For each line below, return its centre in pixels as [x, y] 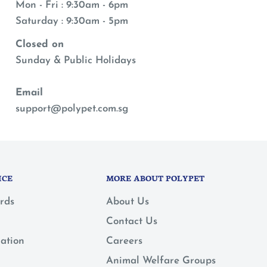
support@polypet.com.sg [72, 109]
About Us [128, 201]
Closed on [39, 45]
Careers [124, 241]
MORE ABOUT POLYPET [155, 178]
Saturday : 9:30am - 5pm [72, 21]
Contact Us [132, 221]
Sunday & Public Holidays [75, 61]
